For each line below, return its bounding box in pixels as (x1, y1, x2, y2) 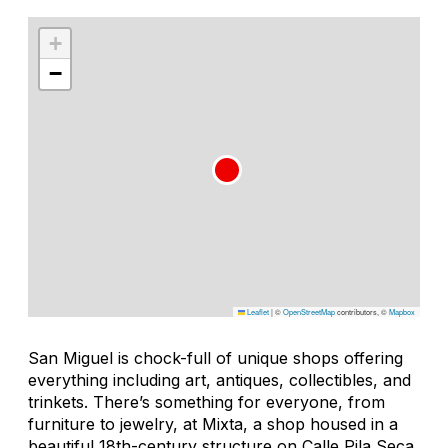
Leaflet (245, 305, 269, 317)
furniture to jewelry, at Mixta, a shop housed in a (28, 413, 398, 434)
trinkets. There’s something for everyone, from (28, 391, 385, 412)
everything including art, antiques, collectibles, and (28, 369, 411, 390)
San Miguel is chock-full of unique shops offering (28, 347, 403, 368)
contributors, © (335, 305, 389, 317)
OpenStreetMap (283, 305, 335, 317)
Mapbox (389, 305, 415, 317)
